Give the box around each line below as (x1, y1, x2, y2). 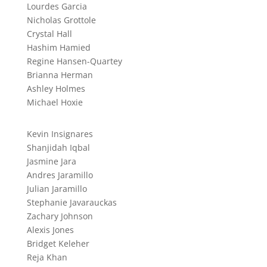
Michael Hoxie (26, 96, 83, 108)
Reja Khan (26, 251, 67, 263)
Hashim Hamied (26, 41, 91, 53)
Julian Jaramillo (26, 182, 87, 194)
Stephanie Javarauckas (26, 196, 117, 208)
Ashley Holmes (26, 82, 85, 94)
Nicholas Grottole (26, 14, 96, 26)
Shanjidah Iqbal (26, 141, 90, 153)
